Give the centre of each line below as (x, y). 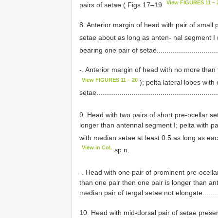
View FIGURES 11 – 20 (110, 80)
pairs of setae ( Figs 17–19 (122, 5)
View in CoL (97, 148)
